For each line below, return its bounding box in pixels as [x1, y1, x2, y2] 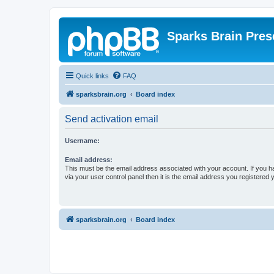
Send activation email [65, 114, 158, 124]
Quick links [76, 72, 109, 80]
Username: [65, 137, 100, 144]
